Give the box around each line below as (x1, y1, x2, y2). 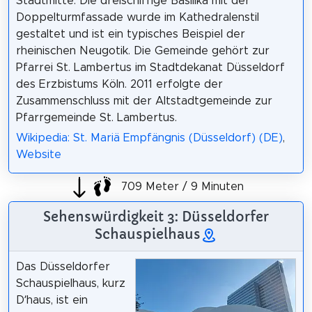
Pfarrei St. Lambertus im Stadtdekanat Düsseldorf (15, 61, 285, 73)
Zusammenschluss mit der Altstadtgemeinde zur (15, 95, 272, 107)
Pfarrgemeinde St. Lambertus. (15, 111, 177, 123)
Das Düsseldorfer (15, 260, 110, 272)
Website (15, 148, 61, 160)
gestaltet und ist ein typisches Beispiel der (15, 28, 245, 40)
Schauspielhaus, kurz (15, 277, 125, 289)
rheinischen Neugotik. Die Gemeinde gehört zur (15, 45, 270, 56)
